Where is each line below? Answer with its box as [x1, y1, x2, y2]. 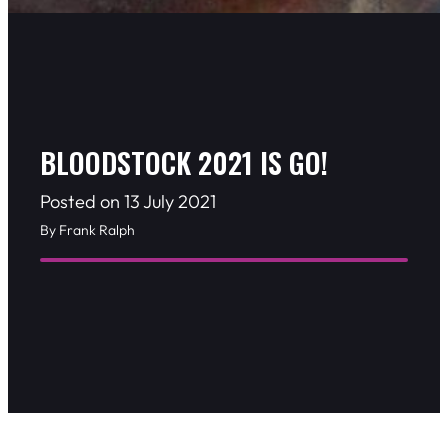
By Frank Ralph [40, 221, 135, 240]
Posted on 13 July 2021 [40, 190, 216, 214]
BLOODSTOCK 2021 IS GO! [40, 142, 328, 184]
